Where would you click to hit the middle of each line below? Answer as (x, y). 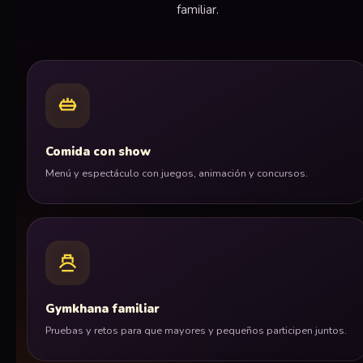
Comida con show (98, 152)
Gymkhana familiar (102, 309)
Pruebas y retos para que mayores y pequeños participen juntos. (196, 331)
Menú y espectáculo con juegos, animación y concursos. (177, 173)
